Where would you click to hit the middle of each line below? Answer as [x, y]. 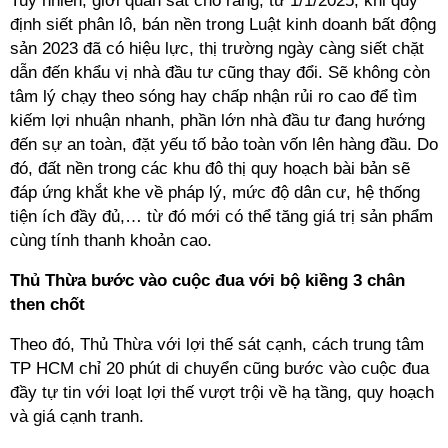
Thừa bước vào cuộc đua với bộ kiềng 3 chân [222, 280]
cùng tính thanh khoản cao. [111, 240]
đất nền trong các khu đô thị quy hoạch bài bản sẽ [224, 168]
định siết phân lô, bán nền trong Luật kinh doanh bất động [223, 24]
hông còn [396, 72]
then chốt [47, 304]
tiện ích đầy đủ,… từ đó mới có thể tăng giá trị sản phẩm [221, 216]
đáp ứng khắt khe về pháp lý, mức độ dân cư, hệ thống [215, 192]
